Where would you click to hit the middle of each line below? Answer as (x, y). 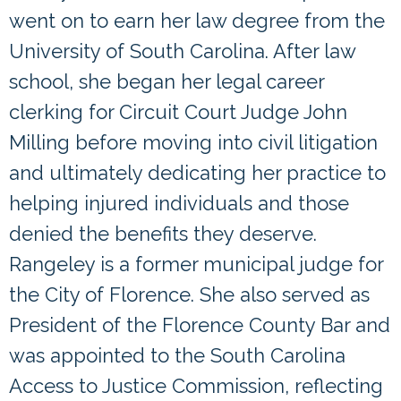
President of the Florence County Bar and (200, 325)
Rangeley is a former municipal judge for (196, 264)
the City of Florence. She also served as (189, 295)
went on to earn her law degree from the (197, 21)
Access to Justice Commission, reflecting (196, 386)
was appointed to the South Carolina (177, 356)
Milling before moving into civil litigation (193, 143)
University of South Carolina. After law (182, 51)
